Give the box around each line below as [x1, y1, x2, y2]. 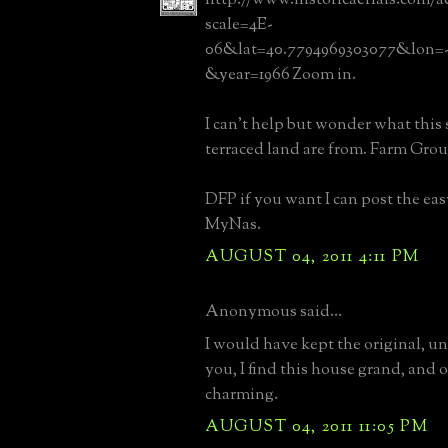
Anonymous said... [205, 299, 342, 324]
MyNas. [205, 212, 261, 237]
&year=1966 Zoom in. [205, 62, 356, 87]
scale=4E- [205, 12, 273, 37]
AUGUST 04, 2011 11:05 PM [205, 414, 429, 439]
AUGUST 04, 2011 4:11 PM [205, 244, 420, 269]
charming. [205, 382, 278, 407]
